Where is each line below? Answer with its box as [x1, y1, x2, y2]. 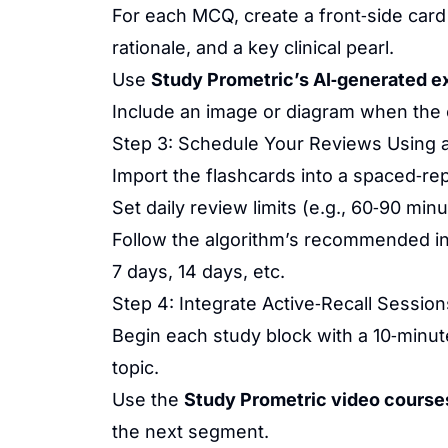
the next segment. [112, 421, 269, 442]
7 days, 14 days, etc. [112, 261, 285, 282]
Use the [112, 389, 184, 410]
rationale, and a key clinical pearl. [112, 37, 394, 58]
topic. [112, 357, 159, 378]
